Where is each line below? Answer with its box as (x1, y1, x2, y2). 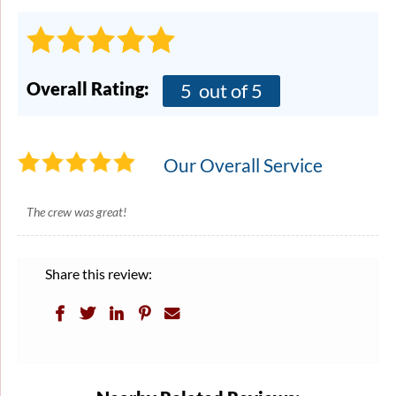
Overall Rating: (27, 77, 149, 99)
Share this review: (45, 264, 152, 282)
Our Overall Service (164, 153, 323, 176)
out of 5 (195, 78, 263, 103)
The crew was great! (27, 203, 126, 219)
